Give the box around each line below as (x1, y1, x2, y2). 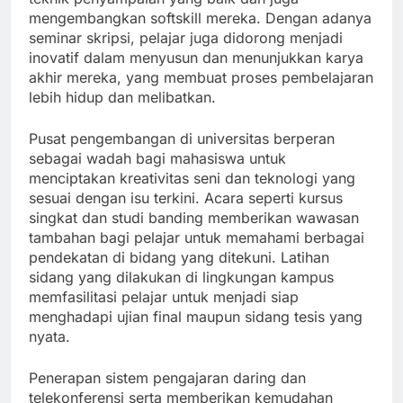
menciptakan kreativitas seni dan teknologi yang (29, 169, 355, 188)
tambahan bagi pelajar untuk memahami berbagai (29, 228, 364, 247)
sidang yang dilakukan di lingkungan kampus (29, 268, 334, 287)
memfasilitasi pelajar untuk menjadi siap (29, 288, 299, 307)
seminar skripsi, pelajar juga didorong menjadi (29, 29, 343, 48)
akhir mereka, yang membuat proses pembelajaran (29, 68, 373, 87)
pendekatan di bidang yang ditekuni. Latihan (29, 248, 329, 267)
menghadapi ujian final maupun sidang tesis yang (29, 308, 363, 327)
